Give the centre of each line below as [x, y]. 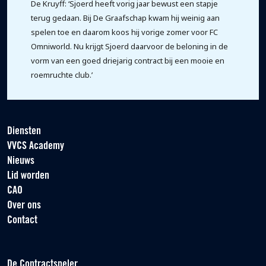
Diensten [24, 132]
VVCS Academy [36, 146]
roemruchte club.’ [62, 75]
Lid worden [28, 176]
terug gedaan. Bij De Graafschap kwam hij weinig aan [125, 18]
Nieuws [21, 161]
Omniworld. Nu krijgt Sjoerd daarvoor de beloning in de [129, 46]
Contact [22, 221]
